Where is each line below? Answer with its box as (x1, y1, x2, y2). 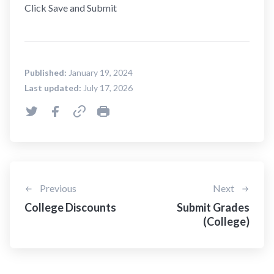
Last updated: (24, 82, 81, 93)
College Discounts (24, 200, 116, 214)
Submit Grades (177, 200, 250, 214)
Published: (24, 67, 67, 78)
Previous (38, 182, 76, 194)
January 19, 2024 (67, 67, 133, 78)
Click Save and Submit (24, 1, 117, 13)
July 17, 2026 (81, 82, 133, 93)
